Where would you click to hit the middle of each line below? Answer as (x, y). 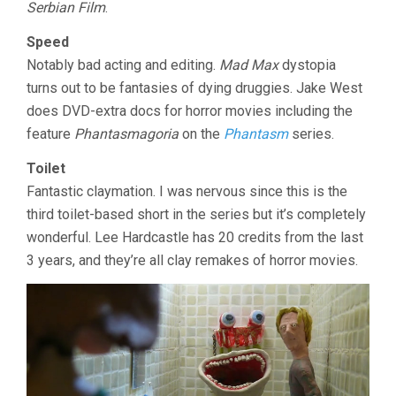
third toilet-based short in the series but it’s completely (196, 215)
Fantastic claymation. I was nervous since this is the (187, 192)
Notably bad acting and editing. (123, 65)
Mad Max (249, 65)
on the (201, 134)
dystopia (307, 65)
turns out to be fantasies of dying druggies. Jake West (194, 88)
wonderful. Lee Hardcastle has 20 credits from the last (195, 238)
